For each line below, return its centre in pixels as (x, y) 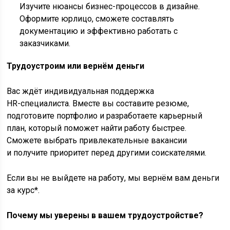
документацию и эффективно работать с (99, 31)
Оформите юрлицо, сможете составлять (97, 19)
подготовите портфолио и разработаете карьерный (105, 116)
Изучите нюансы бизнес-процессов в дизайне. (110, 7)
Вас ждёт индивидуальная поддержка (81, 91)
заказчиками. (45, 44)
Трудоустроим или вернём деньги (76, 66)
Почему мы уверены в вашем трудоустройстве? (105, 216)
